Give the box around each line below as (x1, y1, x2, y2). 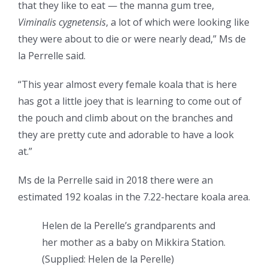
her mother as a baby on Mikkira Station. (42, 236, 226, 249)
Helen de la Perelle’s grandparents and (42, 219, 215, 233)
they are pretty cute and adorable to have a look (18, 128, 234, 142)
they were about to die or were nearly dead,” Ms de (18, 32, 246, 46)
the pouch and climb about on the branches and (18, 111, 233, 125)
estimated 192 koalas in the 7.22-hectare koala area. (18, 190, 250, 204)
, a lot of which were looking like (106, 16, 249, 29)
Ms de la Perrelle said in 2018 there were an (18, 173, 213, 187)
